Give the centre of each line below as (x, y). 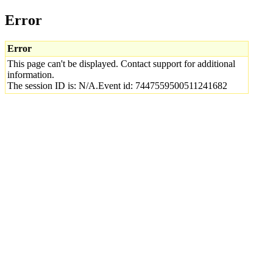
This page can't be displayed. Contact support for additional (121, 63)
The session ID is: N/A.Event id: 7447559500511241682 (117, 85)
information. (31, 74)
